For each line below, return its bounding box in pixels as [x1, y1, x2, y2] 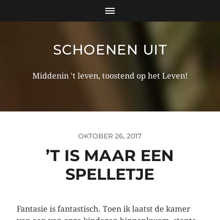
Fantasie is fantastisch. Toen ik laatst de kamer [16, 204, 191, 214]
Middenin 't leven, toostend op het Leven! [32, 71, 188, 81]
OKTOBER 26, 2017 [78, 132, 142, 140]
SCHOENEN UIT [53, 41, 167, 58]
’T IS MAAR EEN [46, 146, 174, 165]
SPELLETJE [65, 165, 155, 184]
